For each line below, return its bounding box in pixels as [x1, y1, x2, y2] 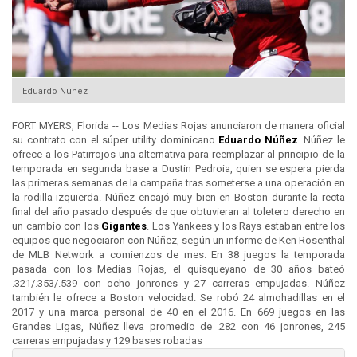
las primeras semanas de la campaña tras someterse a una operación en [12, 177, 345, 190]
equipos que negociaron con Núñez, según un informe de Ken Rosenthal [12, 234, 345, 247]
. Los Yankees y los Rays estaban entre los [147, 220, 346, 233]
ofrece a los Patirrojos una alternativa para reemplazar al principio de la [12, 148, 345, 161]
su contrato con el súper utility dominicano [12, 134, 219, 147]
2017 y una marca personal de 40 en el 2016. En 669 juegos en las [12, 306, 345, 319]
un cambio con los [12, 220, 102, 233]
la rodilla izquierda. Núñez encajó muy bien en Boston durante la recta [12, 191, 345, 204]
